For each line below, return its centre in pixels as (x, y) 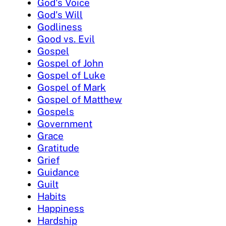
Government (65, 123)
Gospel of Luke (71, 75)
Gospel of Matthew (80, 99)
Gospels (56, 111)
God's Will (60, 14)
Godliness (60, 26)
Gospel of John (70, 63)
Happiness (61, 208)
